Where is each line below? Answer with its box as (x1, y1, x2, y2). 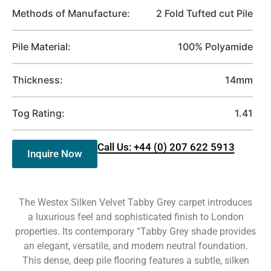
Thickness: (12, 74, 63, 86)
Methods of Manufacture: (12, 7, 130, 19)
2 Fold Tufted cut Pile (156, 7, 253, 19)
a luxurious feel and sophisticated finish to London (27, 211, 244, 223)
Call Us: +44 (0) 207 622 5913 (97, 141, 235, 153)
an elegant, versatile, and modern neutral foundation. (23, 240, 248, 252)
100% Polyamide (178, 41, 253, 53)
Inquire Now (27, 148, 82, 160)
